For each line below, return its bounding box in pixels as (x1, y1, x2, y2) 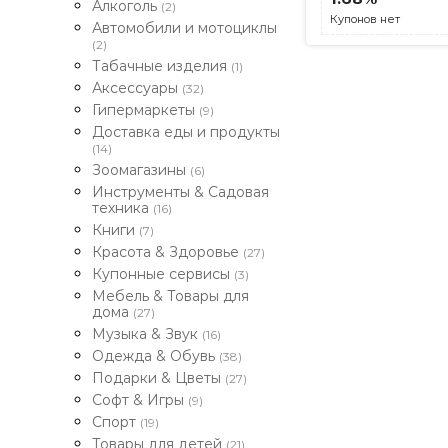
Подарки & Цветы (92, 369, 225, 387)
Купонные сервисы (92, 265, 234, 283)
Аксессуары (92, 79, 182, 97)
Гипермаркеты (92, 101, 199, 119)
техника (92, 199, 153, 217)
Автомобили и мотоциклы (92, 19, 277, 37)
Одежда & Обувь (92, 347, 219, 365)
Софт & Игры (92, 391, 188, 409)
